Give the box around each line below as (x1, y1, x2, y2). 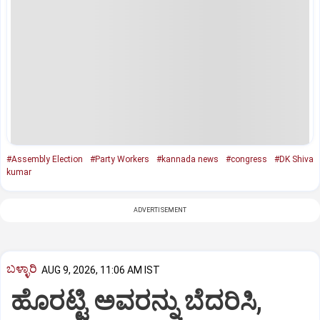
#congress (226, 154, 267, 164)
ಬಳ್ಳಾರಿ (6, 261, 37, 276)
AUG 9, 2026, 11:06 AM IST (41, 264, 160, 276)
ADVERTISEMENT (133, 206, 187, 214)
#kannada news (156, 154, 219, 164)
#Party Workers (90, 154, 149, 164)
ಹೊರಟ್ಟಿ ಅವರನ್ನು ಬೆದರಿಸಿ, (11, 286, 263, 317)
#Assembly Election (6, 154, 83, 164)
